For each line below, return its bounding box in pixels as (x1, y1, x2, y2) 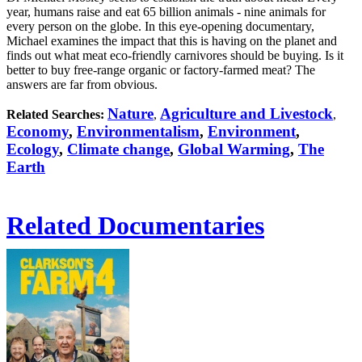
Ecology (6, 141, 59, 158)
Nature (107, 105, 154, 122)
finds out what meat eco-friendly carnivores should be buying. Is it (6, 48, 343, 62)
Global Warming (178, 141, 290, 158)
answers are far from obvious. (6, 78, 158, 91)
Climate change (67, 141, 170, 158)
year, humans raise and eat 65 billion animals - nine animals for (6, 5, 326, 19)
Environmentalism (77, 123, 200, 140)
